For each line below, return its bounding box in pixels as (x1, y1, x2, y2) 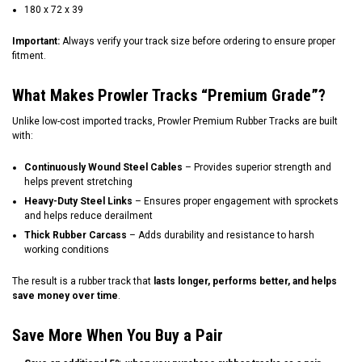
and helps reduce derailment (24, 210, 153, 222)
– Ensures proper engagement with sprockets (133, 196, 339, 208)
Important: (12, 36, 60, 48)
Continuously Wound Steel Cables (24, 162, 183, 174)
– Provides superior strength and (183, 162, 331, 174)
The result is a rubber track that (12, 276, 154, 288)
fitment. (12, 50, 46, 62)
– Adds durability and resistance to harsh (127, 229, 314, 242)
